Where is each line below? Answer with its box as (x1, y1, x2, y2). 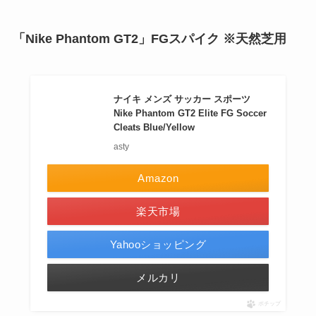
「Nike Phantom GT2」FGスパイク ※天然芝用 (12, 31, 286, 46)
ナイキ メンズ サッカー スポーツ (114, 93, 251, 104)
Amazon (138, 171, 178, 184)
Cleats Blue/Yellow (114, 121, 195, 133)
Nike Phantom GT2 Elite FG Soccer (114, 107, 267, 119)
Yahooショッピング (109, 238, 207, 250)
